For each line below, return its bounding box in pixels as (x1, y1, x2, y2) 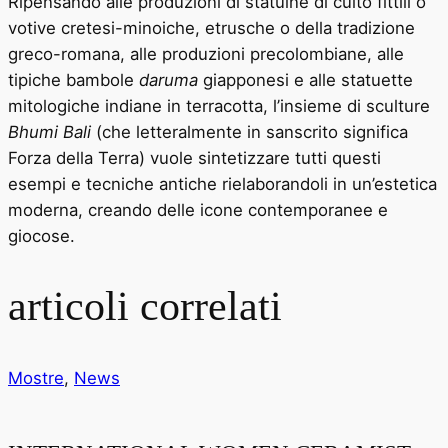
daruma (139, 69, 198, 90)
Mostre (8, 367, 64, 388)
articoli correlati (8, 283, 282, 330)
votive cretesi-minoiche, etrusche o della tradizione (8, 17, 415, 38)
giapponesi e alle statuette (198, 69, 413, 90)
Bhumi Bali (8, 121, 96, 142)
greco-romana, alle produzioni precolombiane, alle (8, 43, 404, 64)
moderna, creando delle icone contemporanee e (8, 199, 388, 220)
